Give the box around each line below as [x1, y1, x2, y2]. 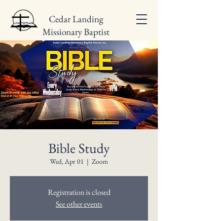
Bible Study [48, 139, 110, 157]
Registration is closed [47, 187, 110, 197]
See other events [56, 199, 102, 209]
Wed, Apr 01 [50, 157, 84, 166]
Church [62, 38, 90, 51]
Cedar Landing [49, 13, 103, 25]
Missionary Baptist [42, 26, 110, 38]
